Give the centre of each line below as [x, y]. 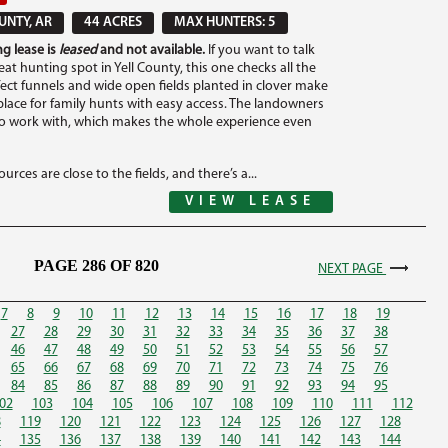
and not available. [150, 50]
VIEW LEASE [251, 201]
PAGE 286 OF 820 [97, 265]
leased [77, 50]
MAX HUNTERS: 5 [224, 22]
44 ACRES [112, 22]
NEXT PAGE [352, 269]
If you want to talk [259, 50]
